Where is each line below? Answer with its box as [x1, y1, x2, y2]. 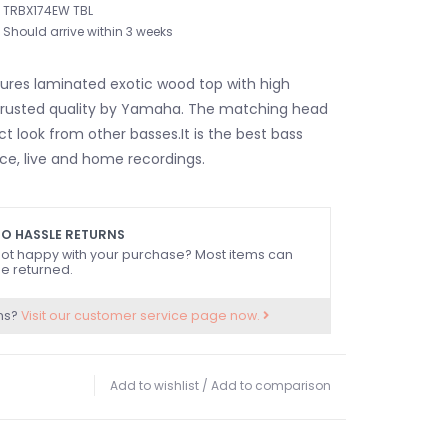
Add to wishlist [110, 376, 199, 394]
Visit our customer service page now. [20, 306, 263, 324]
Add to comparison [211, 376, 331, 394]
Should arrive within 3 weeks [2, 22, 173, 40]
